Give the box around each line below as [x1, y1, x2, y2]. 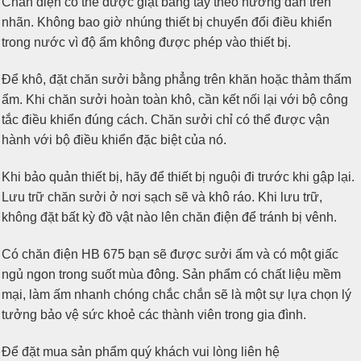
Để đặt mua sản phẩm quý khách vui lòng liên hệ [2, 344, 280, 359]
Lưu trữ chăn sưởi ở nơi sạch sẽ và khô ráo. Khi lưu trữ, [2, 190, 322, 205]
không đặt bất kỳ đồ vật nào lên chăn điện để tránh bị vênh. [2, 210, 337, 225]
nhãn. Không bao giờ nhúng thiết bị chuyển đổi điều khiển [2, 15, 332, 30]
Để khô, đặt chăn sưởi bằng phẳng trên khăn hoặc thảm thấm [2, 73, 351, 87]
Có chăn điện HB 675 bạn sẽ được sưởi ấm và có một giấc [2, 247, 338, 261]
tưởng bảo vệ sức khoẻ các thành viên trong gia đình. [2, 307, 306, 322]
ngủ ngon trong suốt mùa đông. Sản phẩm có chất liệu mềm [2, 267, 341, 281]
